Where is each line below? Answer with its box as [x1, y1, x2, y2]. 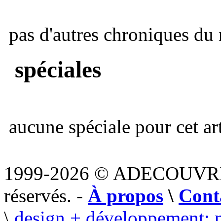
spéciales [9, 56, 101, 82]
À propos [88, 185, 163, 207]
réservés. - [4, 185, 88, 207]
